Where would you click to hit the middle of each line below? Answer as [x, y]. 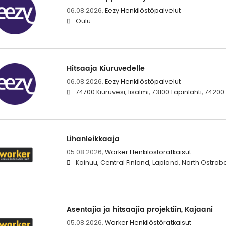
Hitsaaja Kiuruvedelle [105, 68]
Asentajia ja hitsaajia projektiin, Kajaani [139, 209]
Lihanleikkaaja [93, 139]
